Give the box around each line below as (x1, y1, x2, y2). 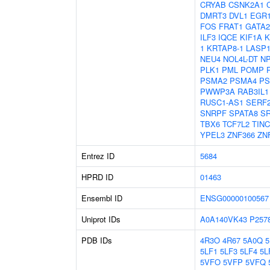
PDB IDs (81, 234, 112, 246)
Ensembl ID (81, 192, 122, 204)
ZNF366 (227, 129, 255, 140)
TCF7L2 (222, 118, 250, 130)
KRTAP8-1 (207, 42, 243, 54)
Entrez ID (81, 150, 115, 162)
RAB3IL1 (237, 86, 269, 97)
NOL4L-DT (223, 53, 258, 64)
